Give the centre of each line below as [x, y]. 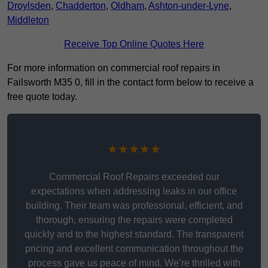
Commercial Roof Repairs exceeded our [134, 177]
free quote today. [42, 97]
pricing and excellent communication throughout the [134, 249]
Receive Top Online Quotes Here [134, 44]
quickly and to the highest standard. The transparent [134, 234]
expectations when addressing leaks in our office [134, 191]
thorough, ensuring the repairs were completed [134, 220]
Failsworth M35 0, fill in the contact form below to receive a [130, 83]
